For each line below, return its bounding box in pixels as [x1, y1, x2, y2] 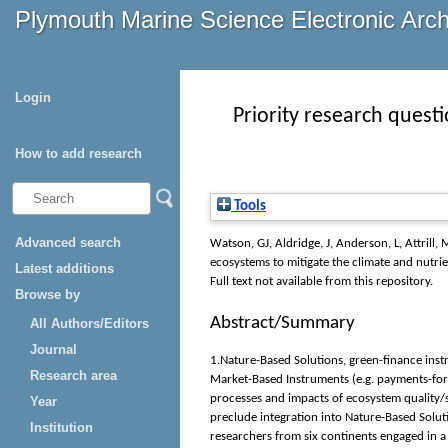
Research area [30, 368, 117, 383]
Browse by [15, 287, 80, 302]
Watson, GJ [210, 237, 269, 251]
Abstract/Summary [210, 314, 355, 334]
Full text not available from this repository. [210, 275, 433, 289]
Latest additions [15, 261, 114, 276]
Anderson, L [336, 237, 399, 251]
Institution [30, 420, 93, 435]
